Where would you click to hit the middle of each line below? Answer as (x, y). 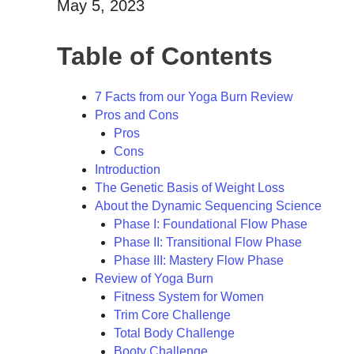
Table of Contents (165, 56)
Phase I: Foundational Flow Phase (211, 224)
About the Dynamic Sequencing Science (208, 206)
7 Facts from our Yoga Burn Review (194, 97)
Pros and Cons (137, 115)
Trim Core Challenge (172, 315)
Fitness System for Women (189, 297)
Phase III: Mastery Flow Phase (199, 261)
